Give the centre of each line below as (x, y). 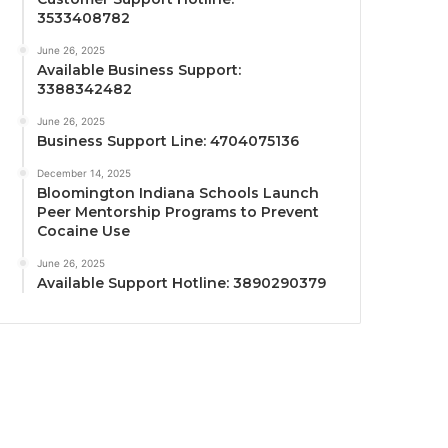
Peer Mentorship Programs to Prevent (178, 212)
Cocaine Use (84, 231)
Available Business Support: (139, 70)
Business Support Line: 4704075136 (168, 141)
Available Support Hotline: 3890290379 (182, 283)
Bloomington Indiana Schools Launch (178, 193)
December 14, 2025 (84, 173)
